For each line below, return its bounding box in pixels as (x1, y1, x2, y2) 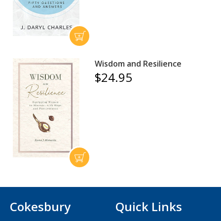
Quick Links (115, 198, 182, 215)
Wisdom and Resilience (95, 58, 182, 69)
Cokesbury (10, 198, 71, 215)
